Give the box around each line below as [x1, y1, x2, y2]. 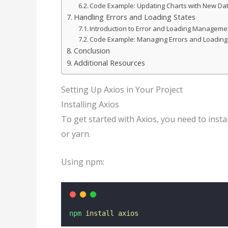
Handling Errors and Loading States [73, 12, 195, 22]
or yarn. [61, 128, 91, 140]
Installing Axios [61, 99, 119, 110]
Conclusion [73, 46, 110, 56]
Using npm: [61, 156, 104, 167]
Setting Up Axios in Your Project [61, 84, 183, 96]
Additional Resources [73, 58, 145, 68]
